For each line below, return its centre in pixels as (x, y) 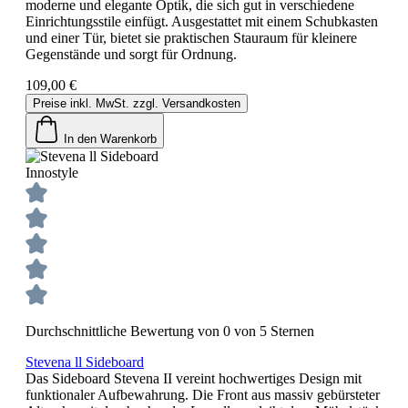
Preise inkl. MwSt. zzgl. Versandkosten (137, 103)
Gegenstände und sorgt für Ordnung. (131, 54)
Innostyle (52, 172)
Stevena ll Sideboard (85, 362)
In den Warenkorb (110, 138)
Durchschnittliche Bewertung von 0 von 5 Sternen (170, 331)
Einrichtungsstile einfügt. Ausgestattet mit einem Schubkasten (202, 21)
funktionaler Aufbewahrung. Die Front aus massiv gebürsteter (203, 394)
